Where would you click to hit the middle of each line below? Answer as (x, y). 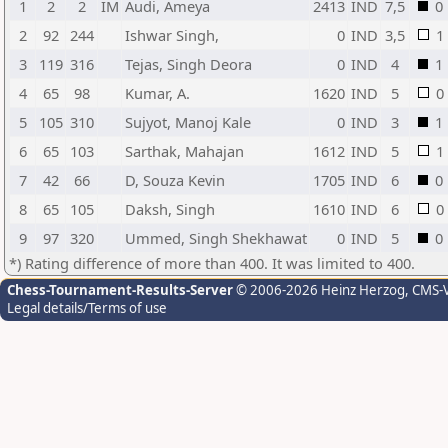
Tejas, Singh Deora (188, 64)
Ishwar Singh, (172, 35)
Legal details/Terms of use (87, 308)
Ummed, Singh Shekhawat (216, 238)
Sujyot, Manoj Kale (188, 122)
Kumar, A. (157, 93)
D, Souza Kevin (175, 180)
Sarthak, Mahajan (184, 151)
